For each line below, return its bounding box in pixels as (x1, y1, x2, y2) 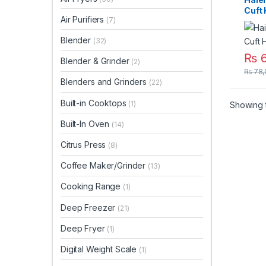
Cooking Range (61, 181, 123, 192)
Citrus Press (61, 139, 109, 150)
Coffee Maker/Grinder (61, 160, 148, 171)
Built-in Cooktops (61, 97, 129, 108)
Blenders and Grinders (61, 77, 149, 87)
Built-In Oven (61, 118, 112, 129)
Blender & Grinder (61, 56, 132, 66)
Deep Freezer (61, 202, 118, 213)
